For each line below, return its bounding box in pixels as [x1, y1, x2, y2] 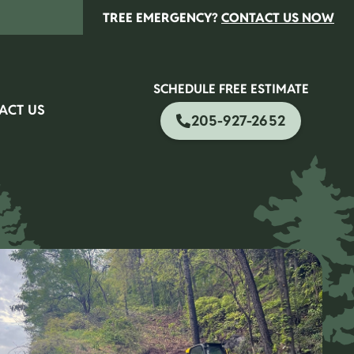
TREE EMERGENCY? [103, 9, 221, 26]
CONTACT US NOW [221, 9, 334, 26]
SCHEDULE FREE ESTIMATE [153, 81, 309, 98]
